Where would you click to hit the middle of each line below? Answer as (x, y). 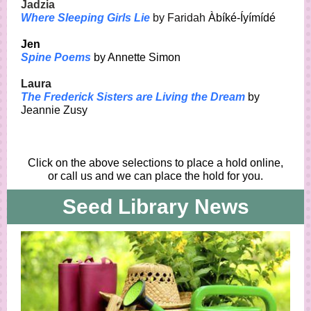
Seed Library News (155, 207)
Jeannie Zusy (54, 110)
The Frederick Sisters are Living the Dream (133, 97)
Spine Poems (56, 57)
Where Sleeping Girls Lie (85, 18)
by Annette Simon (136, 57)
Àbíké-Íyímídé (242, 18)
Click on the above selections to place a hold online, (155, 163)
